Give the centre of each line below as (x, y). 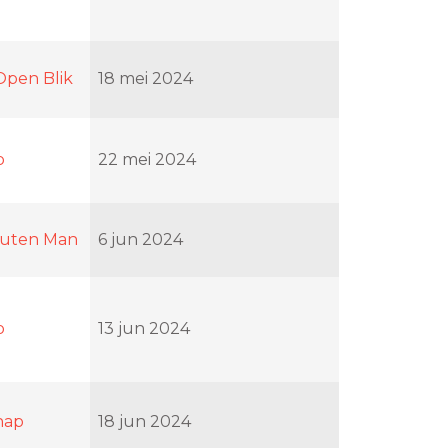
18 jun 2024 (144, 421)
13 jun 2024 (144, 328)
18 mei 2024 (145, 78)
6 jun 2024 (140, 239)
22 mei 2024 (147, 159)
